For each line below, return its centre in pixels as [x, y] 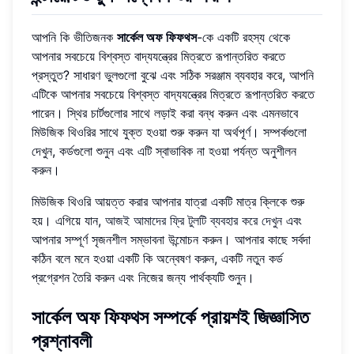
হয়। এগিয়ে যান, [68, 220]
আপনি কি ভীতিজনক [74, 37]
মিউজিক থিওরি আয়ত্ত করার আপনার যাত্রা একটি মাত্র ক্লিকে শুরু [168, 201]
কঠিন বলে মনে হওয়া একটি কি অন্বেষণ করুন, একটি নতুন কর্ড [157, 258]
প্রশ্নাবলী [62, 341]
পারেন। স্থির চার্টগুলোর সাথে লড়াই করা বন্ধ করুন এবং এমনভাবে [165, 113]
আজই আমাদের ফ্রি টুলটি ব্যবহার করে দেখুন [194, 220]
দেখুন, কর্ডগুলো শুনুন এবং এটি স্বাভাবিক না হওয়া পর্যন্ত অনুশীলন [164, 151]
